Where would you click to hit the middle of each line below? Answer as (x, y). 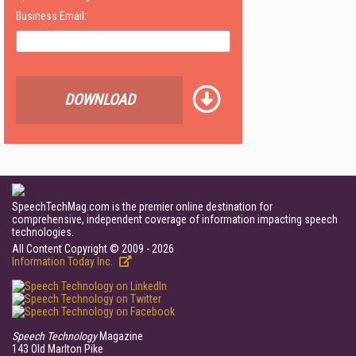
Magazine (120, 336)
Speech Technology (54, 336)
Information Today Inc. (64, 261)
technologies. (43, 232)
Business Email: (51, 16)
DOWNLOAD (99, 100)
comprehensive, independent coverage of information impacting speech (175, 219)
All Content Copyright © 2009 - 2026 (93, 249)
